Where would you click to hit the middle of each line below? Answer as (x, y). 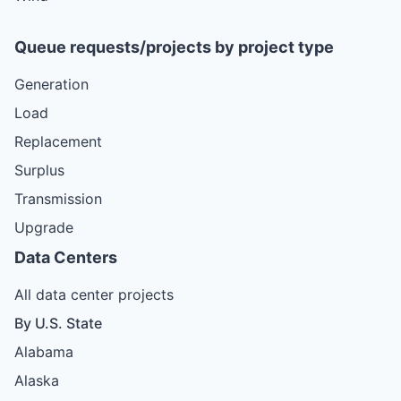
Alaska (37, 380)
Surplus (39, 170)
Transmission (58, 198)
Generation (51, 84)
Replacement (58, 141)
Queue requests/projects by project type (174, 47)
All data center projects (94, 294)
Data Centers (66, 257)
